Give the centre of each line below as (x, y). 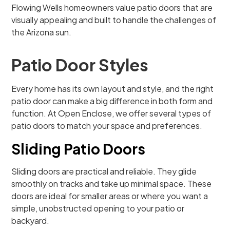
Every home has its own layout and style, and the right (113, 89)
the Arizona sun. (42, 32)
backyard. (31, 221)
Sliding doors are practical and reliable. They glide (104, 171)
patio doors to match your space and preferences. (107, 126)
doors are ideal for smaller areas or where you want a (110, 196)
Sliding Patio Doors (79, 149)
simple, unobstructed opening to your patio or (98, 208)
